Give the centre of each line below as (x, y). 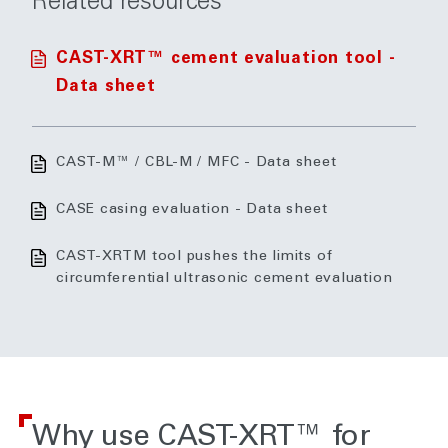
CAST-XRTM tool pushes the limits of (194, 257)
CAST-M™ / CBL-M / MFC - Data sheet (196, 163)
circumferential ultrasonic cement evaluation (224, 279)
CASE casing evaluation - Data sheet (192, 210)
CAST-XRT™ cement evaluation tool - (226, 59)
